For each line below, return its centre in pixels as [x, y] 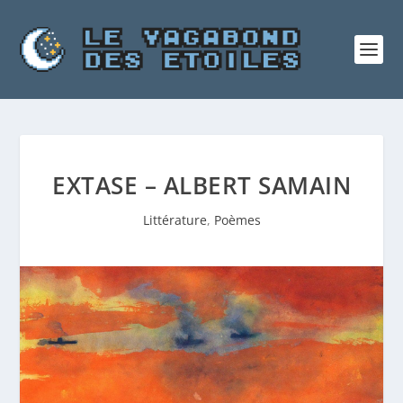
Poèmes [237, 220]
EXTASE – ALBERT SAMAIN [201, 185]
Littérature [175, 220]
